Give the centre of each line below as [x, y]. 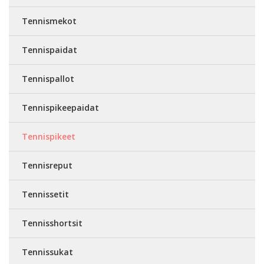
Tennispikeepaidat [60, 108]
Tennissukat [47, 252]
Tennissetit [45, 194]
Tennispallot [48, 79]
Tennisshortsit [52, 223]
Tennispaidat [49, 50]
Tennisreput [47, 165]
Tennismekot [49, 21]
